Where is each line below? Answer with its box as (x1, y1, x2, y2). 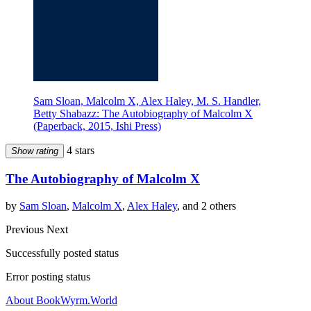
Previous (6, 223, 47, 235)
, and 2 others (177, 199, 236, 212)
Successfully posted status (6, 246, 119, 259)
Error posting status (6, 270, 90, 283)
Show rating (11, 146, 58, 157)
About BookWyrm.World (6, 294, 117, 306)
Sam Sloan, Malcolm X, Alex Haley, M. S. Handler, (33, 95, 261, 108)
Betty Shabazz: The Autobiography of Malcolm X (33, 108, 253, 120)
